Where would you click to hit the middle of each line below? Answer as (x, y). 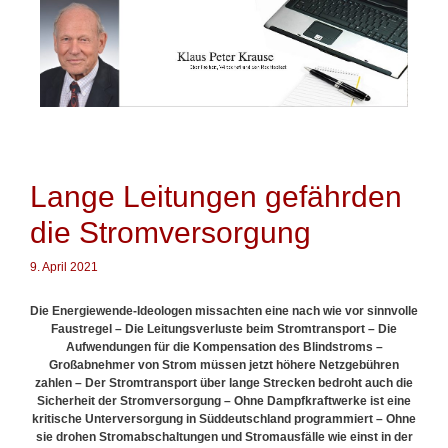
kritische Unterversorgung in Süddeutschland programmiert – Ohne (224, 418)
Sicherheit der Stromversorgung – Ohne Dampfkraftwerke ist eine (224, 400)
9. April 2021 (64, 266)
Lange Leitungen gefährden (216, 196)
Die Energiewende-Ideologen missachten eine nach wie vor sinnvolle (224, 310)
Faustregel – (88, 328)
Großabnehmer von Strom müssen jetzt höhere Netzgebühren (224, 364)
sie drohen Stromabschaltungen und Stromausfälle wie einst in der (224, 436)
